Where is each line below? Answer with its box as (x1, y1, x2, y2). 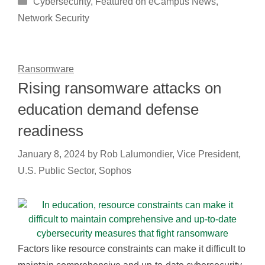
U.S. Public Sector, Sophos (18, 166, 131, 176)
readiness (18, 122, 83, 140)
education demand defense (18, 101, 199, 118)
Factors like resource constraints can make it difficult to (18, 244, 245, 254)
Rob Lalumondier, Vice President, (100, 149, 241, 159)
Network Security (18, 13, 89, 23)
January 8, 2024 (18, 149, 85, 159)
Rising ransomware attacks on (18, 79, 221, 97)
